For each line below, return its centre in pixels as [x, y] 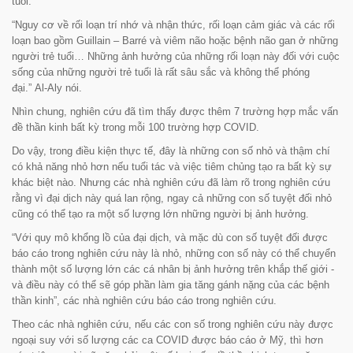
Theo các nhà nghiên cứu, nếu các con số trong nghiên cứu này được [173, 325]
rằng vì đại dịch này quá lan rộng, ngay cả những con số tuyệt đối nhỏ [172, 199]
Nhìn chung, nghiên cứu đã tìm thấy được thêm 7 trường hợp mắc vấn [175, 112]
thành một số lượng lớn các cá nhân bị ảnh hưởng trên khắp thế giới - [173, 269]
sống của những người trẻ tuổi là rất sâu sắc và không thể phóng [161, 72]
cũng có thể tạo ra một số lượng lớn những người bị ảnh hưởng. [160, 214]
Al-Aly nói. [57, 88]
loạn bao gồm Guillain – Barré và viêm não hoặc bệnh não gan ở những [175, 41]
